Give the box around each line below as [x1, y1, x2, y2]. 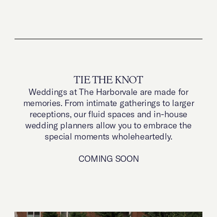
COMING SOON [78, 153, 139, 164]
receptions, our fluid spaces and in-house [30, 108, 187, 120]
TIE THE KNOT [74, 76, 143, 85]
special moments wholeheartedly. [44, 130, 173, 142]
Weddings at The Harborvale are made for [29, 86, 188, 97]
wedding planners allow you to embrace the [25, 119, 192, 131]
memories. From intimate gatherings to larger [23, 97, 194, 108]
